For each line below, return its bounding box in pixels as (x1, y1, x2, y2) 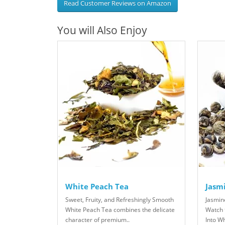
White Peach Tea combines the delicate (65, 205, 175, 214)
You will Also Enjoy (57, 23, 147, 38)
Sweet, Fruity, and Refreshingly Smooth (65, 195, 174, 204)
